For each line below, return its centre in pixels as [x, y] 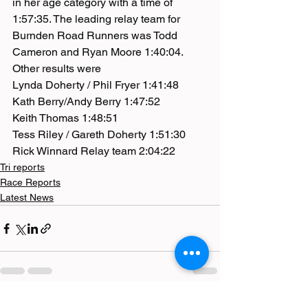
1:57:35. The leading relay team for [98, 19]
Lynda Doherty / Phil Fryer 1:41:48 [96, 85]
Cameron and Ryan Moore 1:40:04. [98, 52]
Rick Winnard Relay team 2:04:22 [94, 151]
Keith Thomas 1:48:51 [65, 118]
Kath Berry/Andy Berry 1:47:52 [86, 102]
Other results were [57, 69]
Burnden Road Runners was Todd [96, 36]
